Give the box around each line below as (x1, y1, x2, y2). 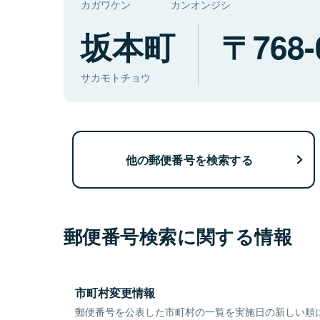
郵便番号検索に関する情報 (64, 223, 293, 250)
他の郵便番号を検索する (125, 151, 253, 168)
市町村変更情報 (75, 284, 155, 301)
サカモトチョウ (81, 70, 151, 85)
